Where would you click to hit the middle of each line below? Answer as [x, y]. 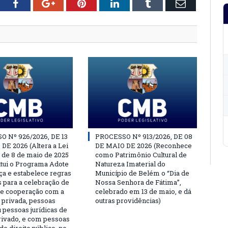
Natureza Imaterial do [130, 164]
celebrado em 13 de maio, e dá [143, 191]
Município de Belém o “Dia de [142, 173]
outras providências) [128, 201]
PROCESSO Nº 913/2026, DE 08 [144, 136]
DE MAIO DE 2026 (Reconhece [144, 146]
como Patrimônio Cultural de [141, 155]
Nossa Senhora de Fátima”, [138, 182]
